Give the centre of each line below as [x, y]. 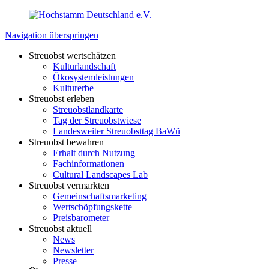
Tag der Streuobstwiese [97, 120]
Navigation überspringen [52, 35]
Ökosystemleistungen [93, 77]
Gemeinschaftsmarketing [100, 196]
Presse [65, 261]
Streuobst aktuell [60, 228]
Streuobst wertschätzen [72, 56]
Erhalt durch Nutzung [94, 153]
